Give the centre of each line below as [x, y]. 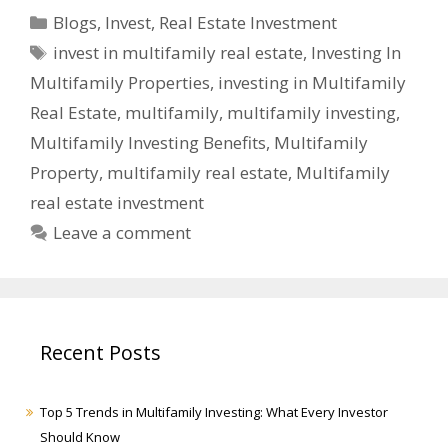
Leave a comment [122, 233]
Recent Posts [100, 353]
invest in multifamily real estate [178, 53]
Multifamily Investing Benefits [148, 143]
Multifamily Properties [120, 83]
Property [64, 173]
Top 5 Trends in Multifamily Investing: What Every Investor [214, 412]
